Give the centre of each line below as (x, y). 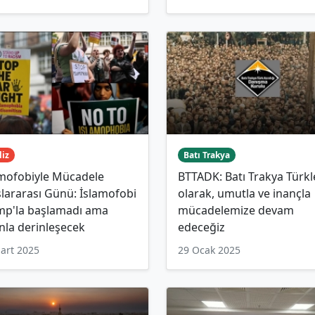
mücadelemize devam (236, 210)
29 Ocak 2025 (209, 250)
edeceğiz (201, 227)
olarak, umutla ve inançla (244, 193)
